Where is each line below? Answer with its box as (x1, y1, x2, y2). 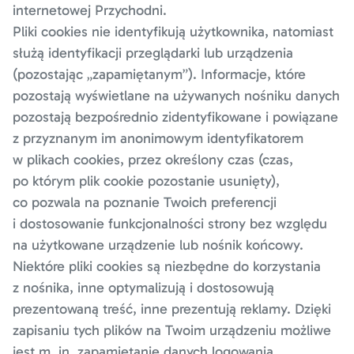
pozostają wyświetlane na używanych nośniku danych (13, 87, 340, 104)
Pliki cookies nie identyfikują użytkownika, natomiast (13, 23, 333, 40)
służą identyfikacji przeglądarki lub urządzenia (13, 44, 293, 62)
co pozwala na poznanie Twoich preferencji (13, 194, 277, 211)
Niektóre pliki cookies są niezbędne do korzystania (13, 258, 321, 275)
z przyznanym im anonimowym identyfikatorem (13, 130, 303, 147)
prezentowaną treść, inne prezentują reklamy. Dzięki (13, 300, 331, 318)
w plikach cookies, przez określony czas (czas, (13, 151, 293, 168)
